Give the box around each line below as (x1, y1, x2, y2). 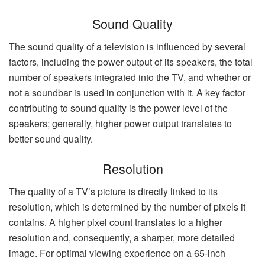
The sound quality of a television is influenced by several (9, 40, 245, 54)
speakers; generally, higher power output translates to (9, 117, 232, 131)
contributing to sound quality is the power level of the (9, 101, 228, 115)
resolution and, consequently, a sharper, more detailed (9, 230, 235, 244)
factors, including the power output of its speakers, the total (9, 55, 253, 69)
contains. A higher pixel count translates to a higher (9, 215, 222, 229)
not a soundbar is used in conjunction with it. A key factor (9, 86, 245, 100)
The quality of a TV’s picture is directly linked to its (9, 184, 218, 198)
